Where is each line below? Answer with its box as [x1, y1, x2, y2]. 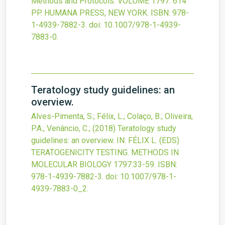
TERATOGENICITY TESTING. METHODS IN [31, 148, 179, 158]
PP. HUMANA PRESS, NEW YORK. [31, 8, 149, 18]
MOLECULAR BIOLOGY [31, 160, 111, 170]
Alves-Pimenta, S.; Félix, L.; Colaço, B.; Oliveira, [31, 111, 193, 122]
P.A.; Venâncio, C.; [31, 124, 90, 134]
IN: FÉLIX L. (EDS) [117, 136, 179, 146]
